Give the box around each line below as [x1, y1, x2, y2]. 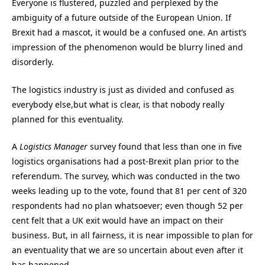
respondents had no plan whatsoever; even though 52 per [12, 200, 243, 212]
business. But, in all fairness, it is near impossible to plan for [12, 230, 253, 241]
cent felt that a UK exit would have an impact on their [12, 215, 224, 227]
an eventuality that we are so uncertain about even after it [12, 244, 243, 256]
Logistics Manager [20, 141, 88, 153]
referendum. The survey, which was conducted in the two [12, 170, 240, 182]
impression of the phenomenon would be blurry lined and [12, 41, 243, 53]
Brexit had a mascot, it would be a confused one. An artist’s [12, 27, 247, 38]
